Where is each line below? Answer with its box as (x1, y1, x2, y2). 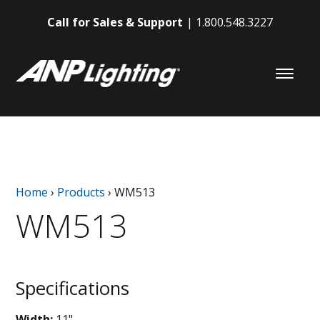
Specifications (16, 275, 130, 301)
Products (57, 184, 106, 200)
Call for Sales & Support (47, 14, 183, 30)
